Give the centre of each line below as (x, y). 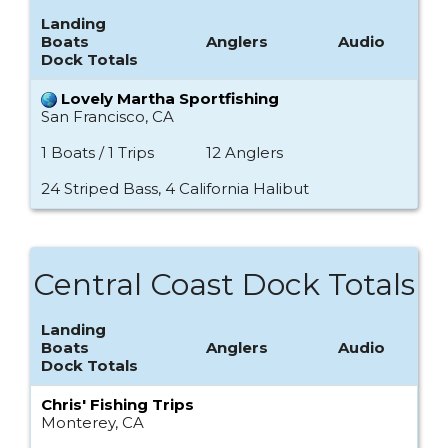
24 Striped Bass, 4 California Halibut (175, 189)
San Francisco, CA (107, 117)
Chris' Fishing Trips (117, 405)
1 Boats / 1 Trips (97, 153)
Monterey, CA (92, 423)
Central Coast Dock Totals (224, 285)
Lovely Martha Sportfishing (170, 99)
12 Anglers (244, 153)
